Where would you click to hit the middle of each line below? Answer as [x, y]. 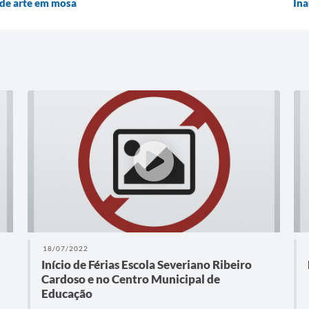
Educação [67, 294]
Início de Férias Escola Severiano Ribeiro [146, 265]
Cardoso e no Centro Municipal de [130, 279]
